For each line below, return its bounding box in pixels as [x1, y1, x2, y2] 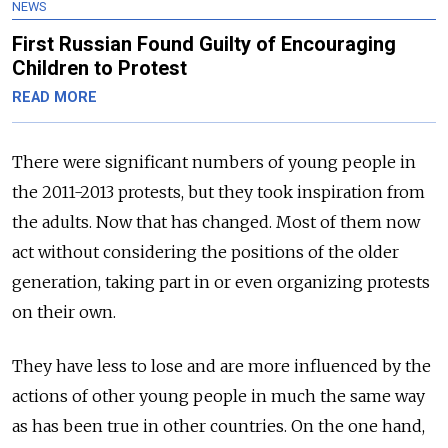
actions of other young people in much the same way [12, 385, 425, 406]
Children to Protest [12, 55, 187, 80]
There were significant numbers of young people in [12, 151, 416, 172]
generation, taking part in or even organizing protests [12, 271, 430, 292]
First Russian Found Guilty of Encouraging [12, 31, 396, 56]
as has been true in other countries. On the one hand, [12, 415, 425, 436]
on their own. [12, 301, 116, 322]
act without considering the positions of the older [12, 241, 399, 262]
